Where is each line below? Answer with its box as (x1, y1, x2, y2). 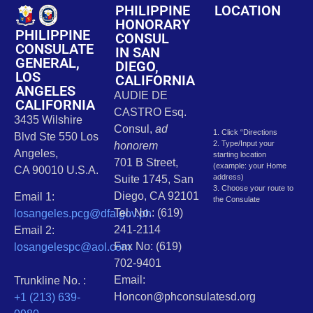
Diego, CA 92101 (113, 189, 199, 202)
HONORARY (115, 15, 190, 33)
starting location (213, 150, 267, 159)
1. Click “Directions (213, 127, 278, 136)
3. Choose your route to (213, 183, 294, 192)
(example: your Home (213, 161, 287, 170)
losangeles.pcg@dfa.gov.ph (14, 208, 152, 220)
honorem (113, 139, 158, 152)
